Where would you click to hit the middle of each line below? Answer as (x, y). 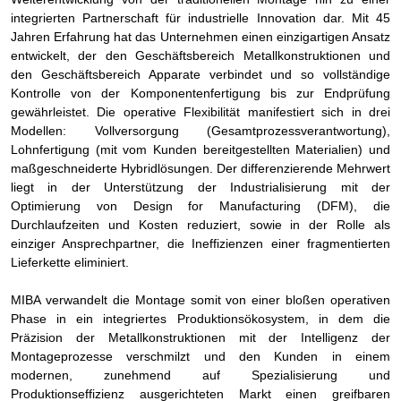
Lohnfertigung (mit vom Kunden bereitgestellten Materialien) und (200, 149)
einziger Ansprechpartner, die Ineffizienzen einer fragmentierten (200, 243)
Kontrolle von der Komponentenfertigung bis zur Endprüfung (200, 93)
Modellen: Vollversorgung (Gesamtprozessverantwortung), (200, 130)
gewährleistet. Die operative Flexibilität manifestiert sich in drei (200, 111)
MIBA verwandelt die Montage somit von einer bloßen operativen (200, 299)
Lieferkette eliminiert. (72, 262)
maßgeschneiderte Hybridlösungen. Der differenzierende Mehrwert (200, 168)
